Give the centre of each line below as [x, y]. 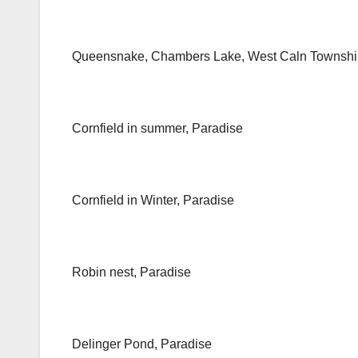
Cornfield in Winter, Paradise [153, 201]
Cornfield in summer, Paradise [157, 129]
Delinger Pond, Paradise [142, 344]
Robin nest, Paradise [131, 272]
